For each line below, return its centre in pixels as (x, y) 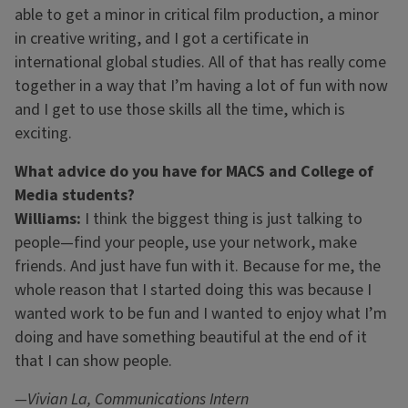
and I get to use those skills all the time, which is (180, 110)
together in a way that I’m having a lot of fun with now (201, 87)
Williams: (50, 219)
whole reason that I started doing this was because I (193, 291)
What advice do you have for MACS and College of (194, 172)
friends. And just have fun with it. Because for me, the (198, 267)
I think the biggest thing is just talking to (224, 219)
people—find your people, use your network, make (186, 243)
